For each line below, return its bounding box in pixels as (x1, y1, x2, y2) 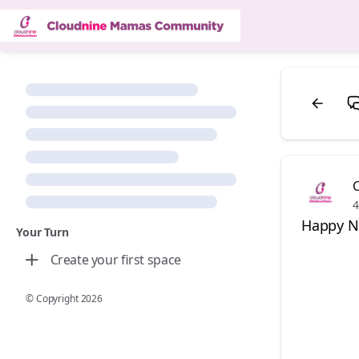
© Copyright (26, 292, 81, 305)
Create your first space (50, 251, 181, 268)
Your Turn (16, 224, 69, 240)
